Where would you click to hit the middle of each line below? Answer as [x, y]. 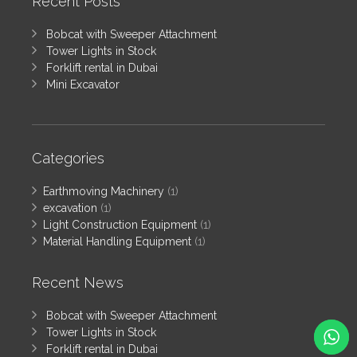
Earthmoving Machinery [104, 191]
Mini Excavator [83, 84]
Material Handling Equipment [117, 241]
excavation [70, 208]
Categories [68, 158]
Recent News [78, 282]
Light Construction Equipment [120, 224]
